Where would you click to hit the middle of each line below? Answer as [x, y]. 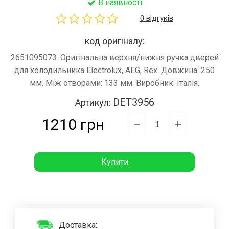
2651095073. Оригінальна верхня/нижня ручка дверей [114, 58]
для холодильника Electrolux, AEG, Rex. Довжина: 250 [114, 71]
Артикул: [94, 103]
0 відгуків [157, 19]
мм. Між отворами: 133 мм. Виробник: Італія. [114, 83]
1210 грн [73, 125]
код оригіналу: [114, 41]
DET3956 [133, 102]
